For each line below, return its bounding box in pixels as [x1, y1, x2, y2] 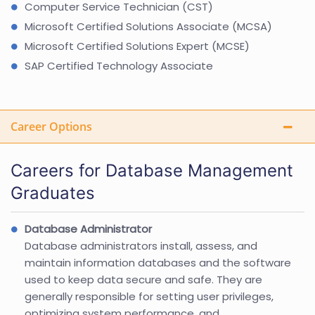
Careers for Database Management [11, 160, 293, 181]
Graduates [11, 182, 95, 203]
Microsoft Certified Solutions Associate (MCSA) [25, 18, 272, 34]
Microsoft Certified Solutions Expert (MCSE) [25, 38, 250, 53]
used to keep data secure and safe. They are [25, 271, 262, 287]
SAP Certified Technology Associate [25, 58, 213, 73]
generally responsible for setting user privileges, [25, 288, 274, 304]
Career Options [11, 118, 92, 134]
